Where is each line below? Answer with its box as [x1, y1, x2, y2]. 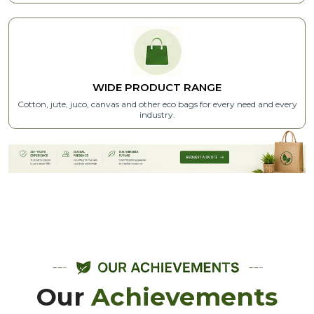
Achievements [91, 282, 278, 313]
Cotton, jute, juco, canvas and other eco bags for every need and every [17, 98, 297, 109]
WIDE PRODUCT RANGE [93, 80, 221, 94]
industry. [139, 109, 175, 120]
